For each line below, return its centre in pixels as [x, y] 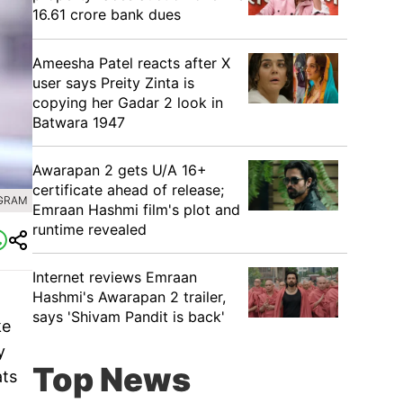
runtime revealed [90, 229]
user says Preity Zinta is [113, 83]
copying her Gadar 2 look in [128, 103]
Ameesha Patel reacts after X [131, 63]
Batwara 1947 [79, 122]
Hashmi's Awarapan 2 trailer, [129, 297]
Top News [112, 380]
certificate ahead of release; [128, 190]
